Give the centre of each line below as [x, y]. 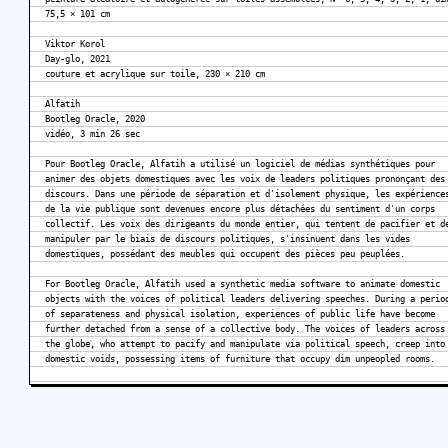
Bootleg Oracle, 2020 [95, 119]
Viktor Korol [75, 44]
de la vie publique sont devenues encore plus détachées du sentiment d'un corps [240, 209]
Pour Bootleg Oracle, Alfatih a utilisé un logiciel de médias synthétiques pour [240, 164]
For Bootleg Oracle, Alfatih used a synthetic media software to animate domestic [242, 284]
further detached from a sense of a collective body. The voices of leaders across [245, 329]
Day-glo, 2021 [77, 59]
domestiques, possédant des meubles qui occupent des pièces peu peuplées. [225, 254]
